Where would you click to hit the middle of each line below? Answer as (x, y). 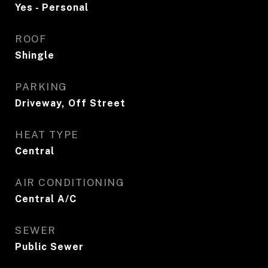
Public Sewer (49, 247)
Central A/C (46, 199)
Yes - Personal (52, 7)
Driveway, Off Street (70, 103)
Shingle (35, 55)
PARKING (41, 87)
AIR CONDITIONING (70, 182)
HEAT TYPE (47, 135)
